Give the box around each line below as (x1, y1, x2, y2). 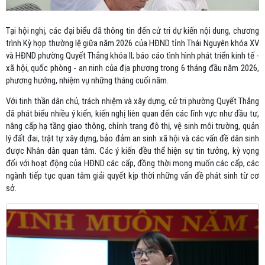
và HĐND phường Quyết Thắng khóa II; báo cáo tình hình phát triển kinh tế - (6, 50, 259, 61)
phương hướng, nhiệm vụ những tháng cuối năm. (6, 75, 169, 86)
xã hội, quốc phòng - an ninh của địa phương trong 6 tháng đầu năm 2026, (6, 62, 259, 73)
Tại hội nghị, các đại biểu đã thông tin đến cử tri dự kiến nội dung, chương (6, 25, 259, 36)
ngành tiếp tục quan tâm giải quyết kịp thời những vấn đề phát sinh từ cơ (6, 170, 259, 181)
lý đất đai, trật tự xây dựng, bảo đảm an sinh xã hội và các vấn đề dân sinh (6, 132, 259, 144)
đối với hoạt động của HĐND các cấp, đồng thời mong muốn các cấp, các (6, 157, 259, 169)
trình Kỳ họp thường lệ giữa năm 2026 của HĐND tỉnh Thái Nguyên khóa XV (6, 37, 259, 49)
